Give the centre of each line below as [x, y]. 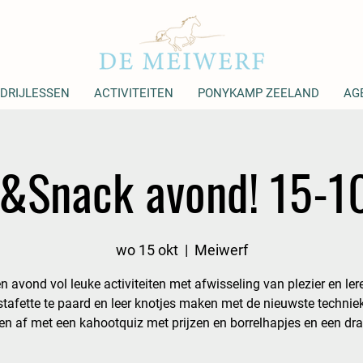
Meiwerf [221, 250]
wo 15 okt [147, 250]
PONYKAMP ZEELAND [258, 93]
